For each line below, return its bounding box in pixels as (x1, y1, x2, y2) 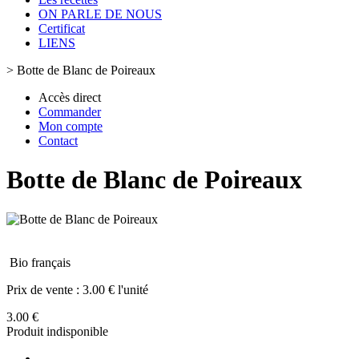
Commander (38, 105, 101, 119)
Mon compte (38, 119, 103, 133)
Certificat (38, 22, 85, 35)
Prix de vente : (6, 282, 83, 296)
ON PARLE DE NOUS (38, 7, 162, 21)
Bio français (10, 255, 71, 269)
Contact (38, 134, 78, 147)
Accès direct (38, 91, 101, 104)
